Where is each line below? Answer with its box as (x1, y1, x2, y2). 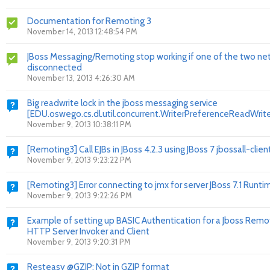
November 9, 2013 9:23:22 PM (27, 155, 131, 165)
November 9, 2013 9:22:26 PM (27, 190, 132, 200)
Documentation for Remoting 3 (27, 16, 151, 27)
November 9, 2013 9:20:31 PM (27, 237, 131, 246)
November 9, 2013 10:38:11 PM (27, 119, 131, 129)
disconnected (27, 62, 82, 73)
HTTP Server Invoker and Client (27, 226, 149, 237)
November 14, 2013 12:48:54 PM (27, 27, 137, 36)
